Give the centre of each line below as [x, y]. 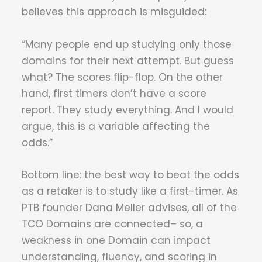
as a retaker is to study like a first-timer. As [130, 191]
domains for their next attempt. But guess [128, 61]
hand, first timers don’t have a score [114, 93]
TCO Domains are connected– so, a [112, 224]
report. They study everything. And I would [127, 110]
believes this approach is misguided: [114, 12]
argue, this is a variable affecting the [116, 126]
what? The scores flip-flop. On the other [122, 77]
